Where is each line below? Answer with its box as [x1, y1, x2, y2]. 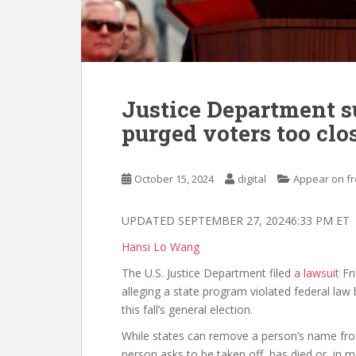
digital [238, 172, 266, 186]
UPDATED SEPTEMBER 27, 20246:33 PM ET [122, 213, 353, 228]
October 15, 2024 [134, 172, 214, 186]
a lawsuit [294, 265, 339, 281]
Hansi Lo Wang [122, 239, 199, 254]
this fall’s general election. [122, 302, 253, 317]
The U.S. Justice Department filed [122, 265, 294, 281]
